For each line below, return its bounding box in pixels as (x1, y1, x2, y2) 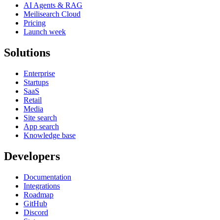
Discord (24, 208, 48, 217)
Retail (24, 95, 42, 104)
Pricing (24, 19, 46, 27)
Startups (24, 78, 49, 86)
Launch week (24, 27, 66, 36)
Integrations (24, 181, 60, 190)
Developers (4, 149, 60, 163)
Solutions (4, 46, 50, 59)
